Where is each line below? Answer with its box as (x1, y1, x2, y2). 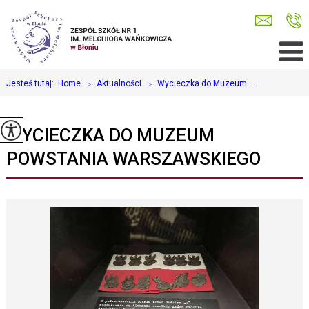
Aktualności (96, 79, 141, 88)
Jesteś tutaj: (6, 79, 58, 88)
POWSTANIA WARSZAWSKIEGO (6, 148, 261, 169)
